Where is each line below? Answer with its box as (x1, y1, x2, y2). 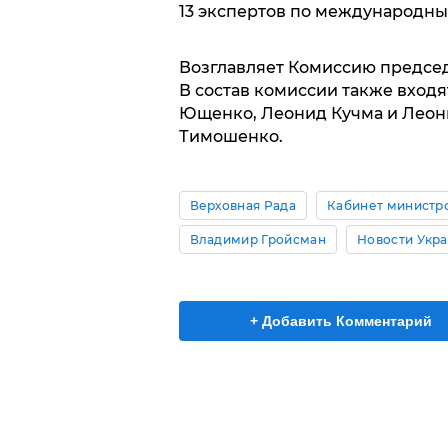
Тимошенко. (178, 127, 283, 146)
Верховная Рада (189, 198, 296, 213)
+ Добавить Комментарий (250, 313, 432, 329)
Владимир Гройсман (189, 232, 326, 247)
